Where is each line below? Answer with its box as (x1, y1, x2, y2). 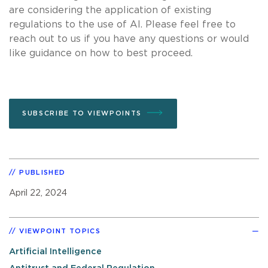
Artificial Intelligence (9, 246, 102, 256)
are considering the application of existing (9, 5, 211, 15)
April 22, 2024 (9, 188, 67, 197)
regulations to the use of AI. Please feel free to (9, 19, 236, 29)
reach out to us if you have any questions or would (9, 33, 249, 44)
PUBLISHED (19, 169, 66, 176)
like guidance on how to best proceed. (9, 48, 193, 58)
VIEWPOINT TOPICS (19, 227, 101, 234)
